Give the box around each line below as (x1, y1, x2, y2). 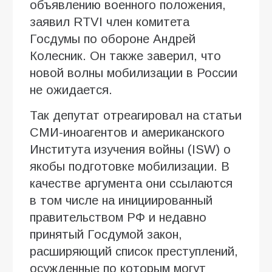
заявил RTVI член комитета (30, 15, 189, 29)
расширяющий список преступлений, (30, 244, 238, 258)
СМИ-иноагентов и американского (30, 125, 225, 139)
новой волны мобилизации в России (30, 66, 237, 80)
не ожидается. (30, 83, 112, 97)
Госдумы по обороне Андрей (30, 32, 195, 46)
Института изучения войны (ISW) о (30, 142, 231, 156)
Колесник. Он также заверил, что (30, 49, 221, 63)
